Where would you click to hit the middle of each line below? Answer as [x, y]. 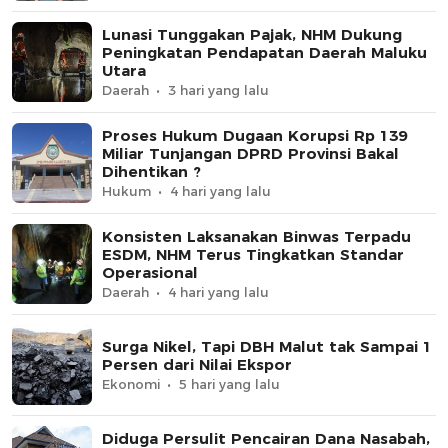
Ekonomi [131, 383]
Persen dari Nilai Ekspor [197, 364]
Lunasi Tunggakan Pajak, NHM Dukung [252, 34]
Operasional [150, 272]
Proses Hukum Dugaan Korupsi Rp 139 [254, 135]
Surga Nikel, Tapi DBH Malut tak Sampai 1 [267, 346]
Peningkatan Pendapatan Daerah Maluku [264, 52]
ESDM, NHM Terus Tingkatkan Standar [253, 254]
